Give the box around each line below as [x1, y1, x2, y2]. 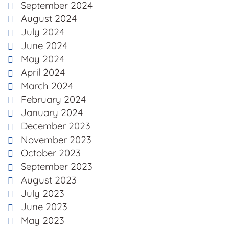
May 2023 [21, 214, 64, 226]
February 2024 [21, 93, 86, 105]
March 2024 [21, 79, 73, 92]
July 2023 [21, 187, 64, 200]
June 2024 [21, 39, 67, 52]
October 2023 [21, 147, 81, 159]
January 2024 [21, 106, 83, 119]
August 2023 [21, 173, 77, 186]
